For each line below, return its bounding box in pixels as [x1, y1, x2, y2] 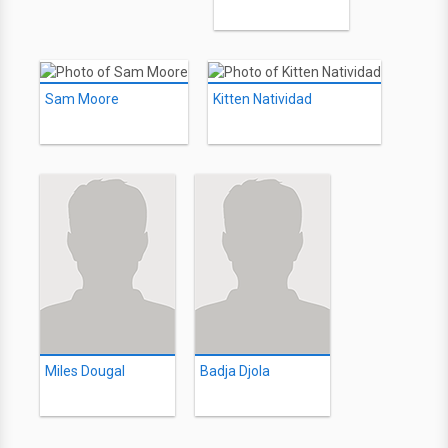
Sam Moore [45, 90, 119, 107]
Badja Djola [200, 362, 270, 379]
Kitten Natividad [213, 90, 312, 107]
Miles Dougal [45, 362, 125, 379]
